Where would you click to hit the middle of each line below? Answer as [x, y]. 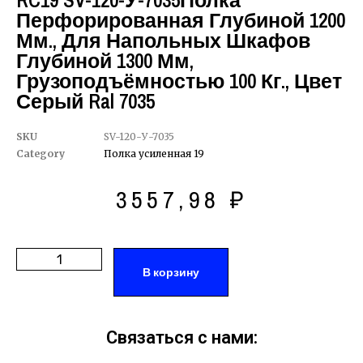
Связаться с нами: [181, 337]
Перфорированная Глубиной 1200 [181, 20]
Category [41, 154]
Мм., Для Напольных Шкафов [163, 41]
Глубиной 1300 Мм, [105, 61]
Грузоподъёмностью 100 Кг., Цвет [179, 81]
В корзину [171, 272]
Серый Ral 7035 [85, 101]
